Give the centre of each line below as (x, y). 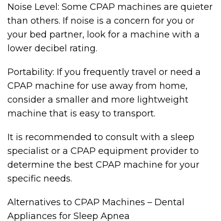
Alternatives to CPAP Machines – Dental (96, 202)
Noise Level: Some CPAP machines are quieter (110, 7)
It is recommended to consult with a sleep (101, 137)
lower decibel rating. (52, 48)
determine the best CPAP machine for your (103, 165)
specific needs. (40, 179)
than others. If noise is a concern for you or (101, 21)
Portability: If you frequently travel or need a (104, 72)
